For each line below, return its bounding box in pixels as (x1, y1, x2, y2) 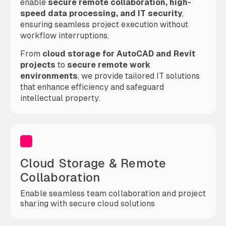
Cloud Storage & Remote (20, 155, 166, 171)
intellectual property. (20, 93, 100, 103)
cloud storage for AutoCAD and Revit (42, 48, 195, 59)
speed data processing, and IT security (20, 8, 182, 19)
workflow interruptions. (20, 30, 109, 41)
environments (20, 71, 78, 81)
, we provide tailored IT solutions (78, 71, 200, 81)
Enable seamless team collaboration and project (20, 188, 206, 199)
